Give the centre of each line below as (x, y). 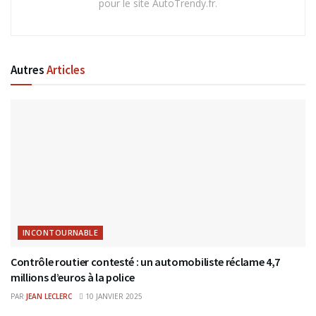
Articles (66, 70)
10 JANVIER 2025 (113, 297)
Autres (29, 70)
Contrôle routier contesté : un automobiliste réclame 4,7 (146, 262)
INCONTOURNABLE (61, 233)
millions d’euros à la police (73, 278)
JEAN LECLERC (49, 297)
